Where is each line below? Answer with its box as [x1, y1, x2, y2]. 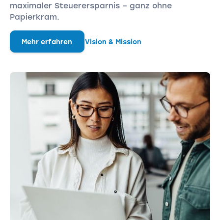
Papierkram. [9, 12, 59, 22]
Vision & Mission [84, 37, 141, 46]
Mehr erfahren [22, 37, 73, 46]
